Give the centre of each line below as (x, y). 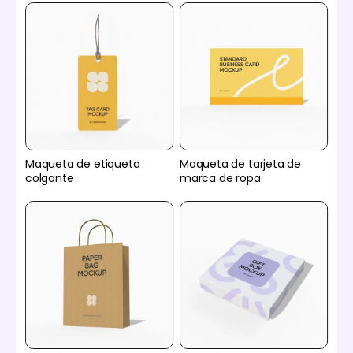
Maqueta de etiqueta (83, 163)
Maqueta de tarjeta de (240, 163)
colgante (50, 178)
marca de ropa (220, 178)
